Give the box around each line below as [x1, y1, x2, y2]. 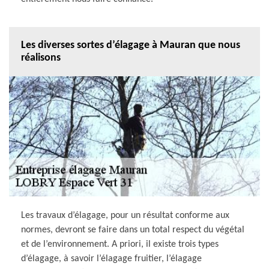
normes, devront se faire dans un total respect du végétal [21, 225, 244, 235]
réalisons [21, 52, 61, 64]
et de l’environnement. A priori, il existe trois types [21, 239, 219, 249]
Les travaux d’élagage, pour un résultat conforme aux [21, 210, 229, 220]
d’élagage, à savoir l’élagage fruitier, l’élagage [21, 253, 202, 264]
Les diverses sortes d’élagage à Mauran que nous [21, 39, 240, 51]
